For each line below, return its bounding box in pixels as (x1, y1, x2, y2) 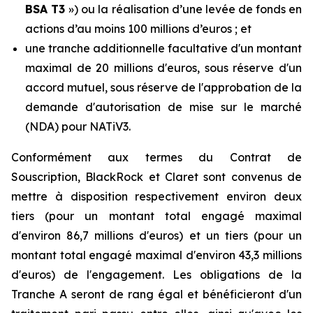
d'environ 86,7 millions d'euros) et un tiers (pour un (11, 228, 302, 242)
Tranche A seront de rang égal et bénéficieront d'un (11, 287, 302, 301)
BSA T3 (25, 2, 69, 16)
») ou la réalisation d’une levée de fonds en (68, 2, 303, 16)
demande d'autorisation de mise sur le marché (25, 100, 302, 114)
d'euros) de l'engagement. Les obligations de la (11, 268, 302, 282)
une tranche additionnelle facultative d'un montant (25, 41, 302, 55)
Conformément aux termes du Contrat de (11, 150, 302, 164)
